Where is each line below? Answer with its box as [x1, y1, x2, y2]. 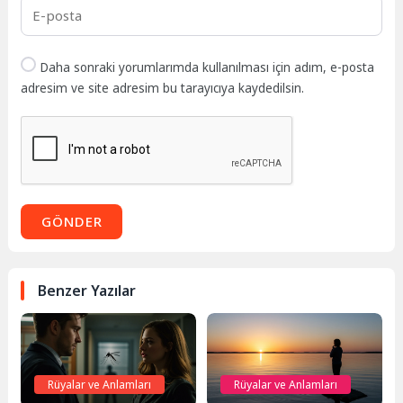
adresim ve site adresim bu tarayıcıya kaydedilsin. [21, 79, 305, 96]
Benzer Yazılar [38, 281, 137, 301]
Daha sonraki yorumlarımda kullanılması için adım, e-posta [40, 58, 375, 76]
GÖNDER [40, 211, 103, 230]
